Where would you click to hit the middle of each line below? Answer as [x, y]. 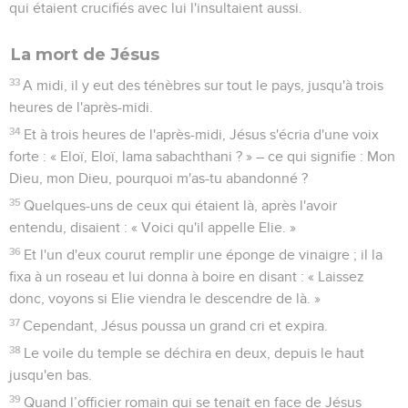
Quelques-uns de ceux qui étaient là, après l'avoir [181, 205]
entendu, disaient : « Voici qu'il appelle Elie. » [153, 227]
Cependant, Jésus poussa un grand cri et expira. [176, 326]
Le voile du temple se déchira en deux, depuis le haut [194, 353]
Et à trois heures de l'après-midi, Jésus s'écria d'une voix [202, 134]
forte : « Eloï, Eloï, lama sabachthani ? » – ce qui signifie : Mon [202, 156]
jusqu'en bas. [51, 375]
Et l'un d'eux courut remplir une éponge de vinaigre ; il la [204, 255]
